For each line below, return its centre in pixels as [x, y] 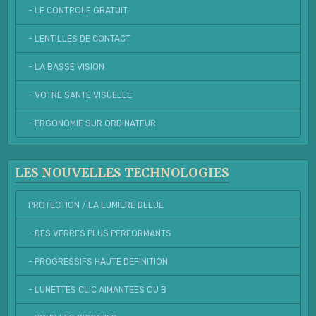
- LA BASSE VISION [66, 67]
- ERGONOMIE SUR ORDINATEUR [92, 123]
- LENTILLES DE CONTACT [79, 38]
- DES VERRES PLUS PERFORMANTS [99, 233]
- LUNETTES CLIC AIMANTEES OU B [97, 290]
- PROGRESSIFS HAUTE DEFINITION [98, 261]
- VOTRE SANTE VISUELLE [80, 95]
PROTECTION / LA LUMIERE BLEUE [96, 205]
